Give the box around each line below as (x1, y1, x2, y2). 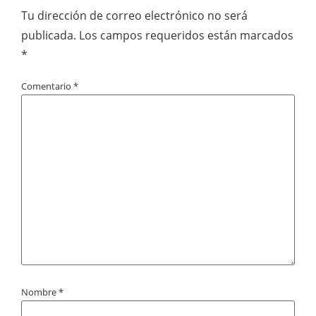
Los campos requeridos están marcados (79, 27, 293, 43)
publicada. (21, 27, 76, 43)
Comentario (21, 79, 73, 92)
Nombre (21, 286, 59, 299)
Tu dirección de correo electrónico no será (21, 7, 248, 23)
